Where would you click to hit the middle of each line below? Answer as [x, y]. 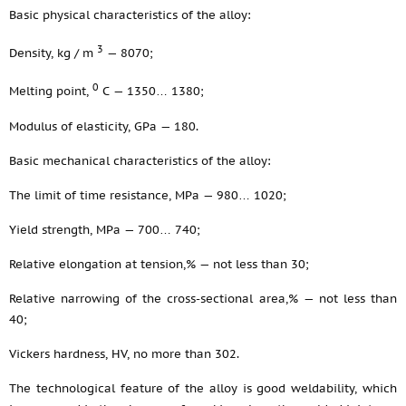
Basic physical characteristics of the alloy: [130, 15]
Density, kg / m [53, 53]
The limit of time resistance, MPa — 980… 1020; [148, 195]
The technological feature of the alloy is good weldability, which [203, 388]
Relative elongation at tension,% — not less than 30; [159, 264]
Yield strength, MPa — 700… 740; [105, 229]
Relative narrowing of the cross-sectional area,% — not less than [203, 298]
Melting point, [51, 92]
